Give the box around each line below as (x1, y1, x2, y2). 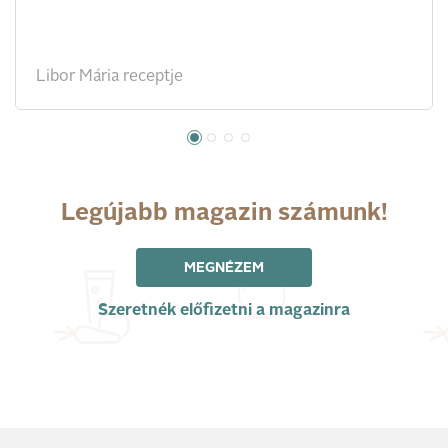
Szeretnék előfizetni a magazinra (98, 303, 350, 320)
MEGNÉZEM (184, 261, 264, 276)
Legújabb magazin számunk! (60, 202, 388, 227)
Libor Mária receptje (36, 69, 183, 86)
